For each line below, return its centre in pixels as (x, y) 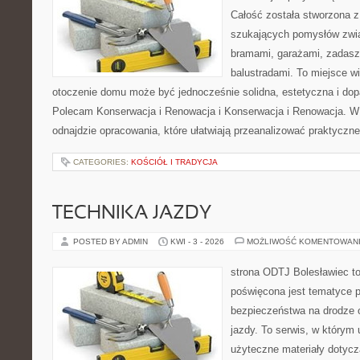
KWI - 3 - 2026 (197, 241)
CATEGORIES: (102, 162)
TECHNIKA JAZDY (132, 214)
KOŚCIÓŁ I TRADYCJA (174, 162)
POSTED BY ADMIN (112, 241)
